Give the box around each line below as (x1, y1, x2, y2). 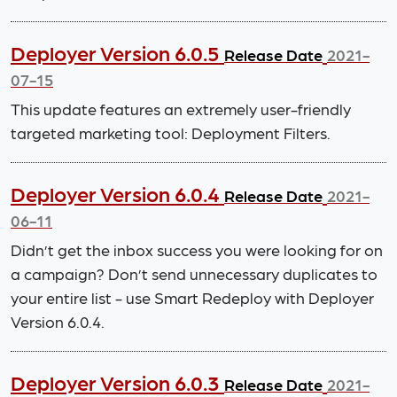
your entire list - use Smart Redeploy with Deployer (11, 288, 374, 307)
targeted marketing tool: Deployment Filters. (11, 123, 331, 142)
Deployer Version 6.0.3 (11, 370, 224, 394)
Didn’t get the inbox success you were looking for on (11, 240, 383, 259)
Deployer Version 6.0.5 (11, 40, 224, 65)
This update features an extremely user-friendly (11, 99, 351, 118)
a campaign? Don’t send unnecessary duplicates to (11, 264, 378, 283)
